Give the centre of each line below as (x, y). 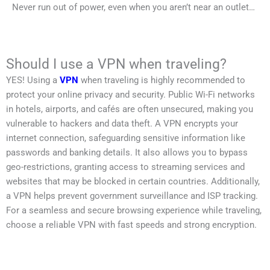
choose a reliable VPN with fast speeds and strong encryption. (131, 225)
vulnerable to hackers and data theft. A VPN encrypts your (122, 124)
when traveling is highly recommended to (162, 80)
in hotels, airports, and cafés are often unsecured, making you (130, 109)
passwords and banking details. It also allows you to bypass (127, 152)
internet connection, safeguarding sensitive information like (126, 138)
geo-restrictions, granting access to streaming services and (125, 167)
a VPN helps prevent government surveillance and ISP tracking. (132, 196)
